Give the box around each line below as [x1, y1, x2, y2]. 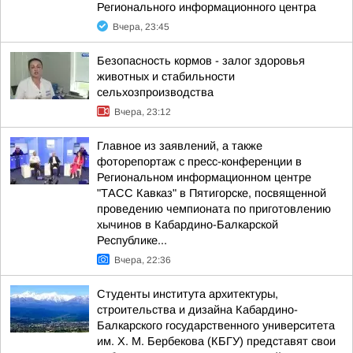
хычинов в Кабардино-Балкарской [97, 218, 278, 231]
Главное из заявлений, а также [97, 139, 262, 152]
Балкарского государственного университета [97, 319, 335, 332]
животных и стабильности [97, 70, 235, 83]
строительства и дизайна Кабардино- [97, 303, 298, 316]
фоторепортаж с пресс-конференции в [97, 155, 302, 168]
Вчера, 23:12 [114, 106, 171, 117]
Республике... [97, 234, 167, 247]
